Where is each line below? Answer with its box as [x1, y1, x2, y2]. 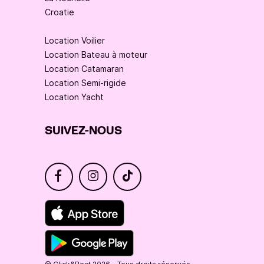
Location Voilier [45, 35, 105, 46]
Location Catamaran [45, 64, 124, 74]
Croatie [45, 7, 74, 18]
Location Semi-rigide [45, 78, 126, 88]
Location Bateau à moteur [45, 49, 147, 60]
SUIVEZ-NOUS [45, 123, 122, 139]
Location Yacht [45, 92, 104, 103]
